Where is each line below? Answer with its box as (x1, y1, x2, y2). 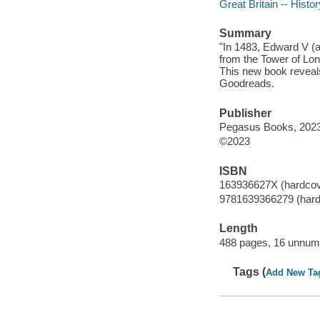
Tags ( (233, 266, 266, 279)
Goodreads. (219, 77, 274, 90)
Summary (219, 26, 271, 39)
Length (219, 222, 258, 235)
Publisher (219, 106, 271, 119)
